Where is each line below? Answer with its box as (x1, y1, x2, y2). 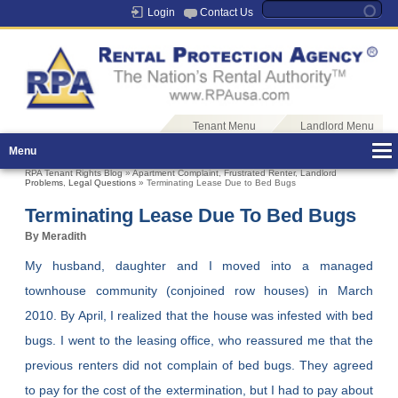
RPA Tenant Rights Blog (25, 168, 123, 179)
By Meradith (25, 230, 87, 243)
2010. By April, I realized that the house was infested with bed (25, 308, 373, 323)
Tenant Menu (192, 120, 256, 133)
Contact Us (199, 6, 253, 19)
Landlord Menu (299, 120, 374, 133)
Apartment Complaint (132, 168, 219, 179)
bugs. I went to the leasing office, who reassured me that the (25, 333, 373, 348)
